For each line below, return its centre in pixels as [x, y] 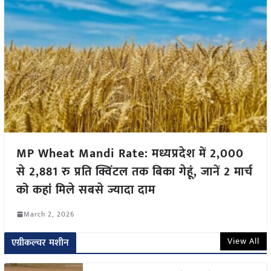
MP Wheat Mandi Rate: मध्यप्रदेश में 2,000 [130, 153]
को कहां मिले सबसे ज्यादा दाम [86, 190]
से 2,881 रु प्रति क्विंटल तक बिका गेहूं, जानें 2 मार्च [134, 171]
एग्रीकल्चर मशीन [40, 243]
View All [244, 241]
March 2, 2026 [49, 214]
